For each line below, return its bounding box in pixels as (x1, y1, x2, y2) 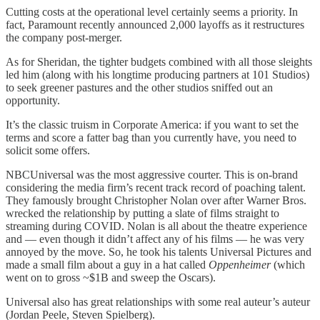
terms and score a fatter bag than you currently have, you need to (6, 131, 296, 144)
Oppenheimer (209, 258, 271, 271)
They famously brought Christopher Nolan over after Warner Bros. (6, 194, 306, 206)
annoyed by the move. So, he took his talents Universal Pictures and (6, 245, 311, 258)
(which (271, 258, 305, 271)
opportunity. (6, 94, 60, 106)
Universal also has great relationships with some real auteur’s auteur (6, 295, 310, 308)
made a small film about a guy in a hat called (6, 258, 209, 271)
